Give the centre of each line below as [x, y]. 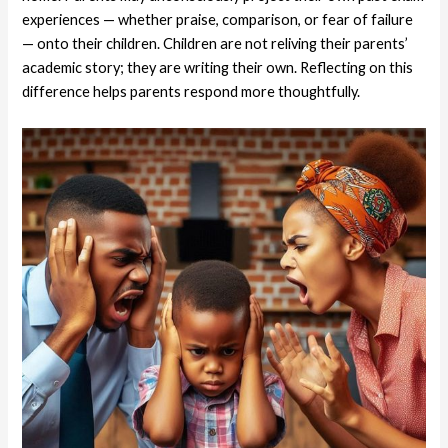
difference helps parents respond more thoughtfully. [191, 92]
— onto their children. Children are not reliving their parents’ [215, 44]
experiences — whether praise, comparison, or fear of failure [218, 20]
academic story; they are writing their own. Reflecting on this [218, 68]
